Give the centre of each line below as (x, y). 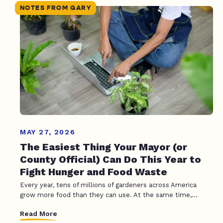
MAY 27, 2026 (48, 132)
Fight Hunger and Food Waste (94, 171)
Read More (39, 214)
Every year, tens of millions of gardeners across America (108, 185)
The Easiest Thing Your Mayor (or (104, 147)
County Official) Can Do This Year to (111, 159)
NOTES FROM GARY (56, 8)
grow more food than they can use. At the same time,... (109, 195)
